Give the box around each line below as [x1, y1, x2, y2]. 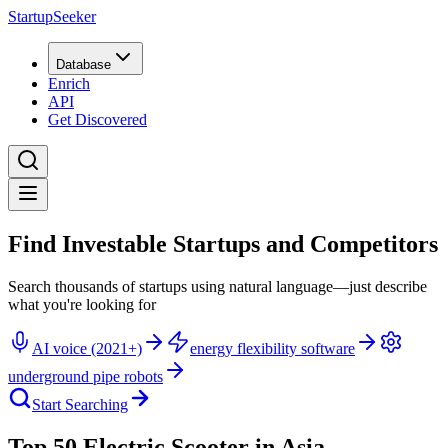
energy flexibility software [190, 339, 355, 357]
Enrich [48, 75, 90, 92]
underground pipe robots [8, 367, 163, 385]
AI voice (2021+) [32, 339, 142, 357]
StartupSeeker [8, 8, 96, 25]
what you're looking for [8, 295, 156, 313]
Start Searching [32, 395, 128, 413]
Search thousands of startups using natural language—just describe [8, 277, 427, 295]
